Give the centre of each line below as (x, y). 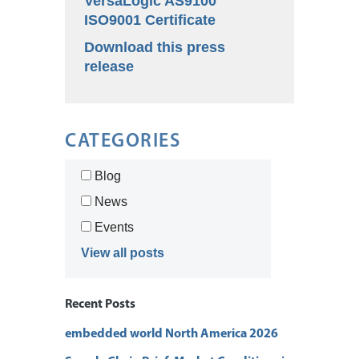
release (109, 66)
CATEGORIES (123, 141)
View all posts (123, 252)
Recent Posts (100, 304)
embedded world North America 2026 (171, 334)
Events (113, 227)
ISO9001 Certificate (150, 20)
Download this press (155, 47)
